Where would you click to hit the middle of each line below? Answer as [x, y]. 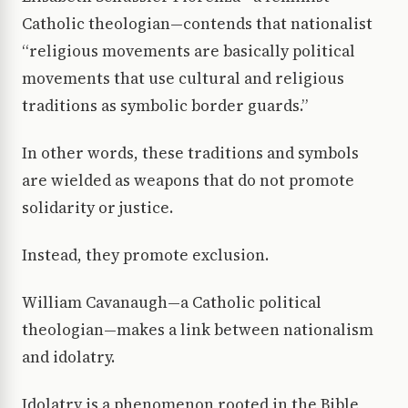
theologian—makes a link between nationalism [198, 330]
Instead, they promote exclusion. [145, 255]
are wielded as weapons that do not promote [188, 181]
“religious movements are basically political [189, 51]
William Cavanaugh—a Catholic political [172, 303]
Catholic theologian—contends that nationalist [197, 24]
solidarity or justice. [97, 208]
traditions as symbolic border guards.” [165, 106]
